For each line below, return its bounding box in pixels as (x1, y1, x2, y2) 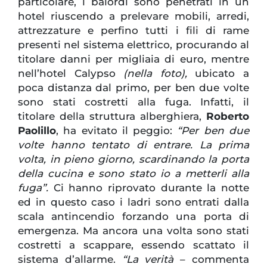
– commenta (173, 253, 250, 266)
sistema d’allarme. (18, 253, 122, 266)
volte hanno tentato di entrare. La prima (18, 139, 249, 151)
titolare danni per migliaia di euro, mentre (18, 53, 249, 66)
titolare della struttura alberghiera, (18, 110, 206, 123)
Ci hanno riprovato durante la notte (48, 182, 249, 194)
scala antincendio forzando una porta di (18, 210, 249, 223)
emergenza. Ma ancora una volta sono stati (18, 225, 249, 237)
